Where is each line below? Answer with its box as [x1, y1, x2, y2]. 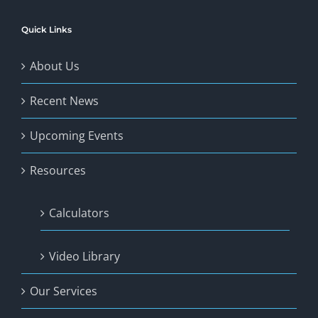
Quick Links [21, 24, 72, 35]
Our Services [30, 283, 97, 300]
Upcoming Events [30, 128, 124, 144]
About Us [30, 58, 79, 75]
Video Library [49, 248, 120, 265]
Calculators [49, 205, 109, 221]
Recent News [30, 93, 99, 109]
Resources [30, 163, 86, 179]
